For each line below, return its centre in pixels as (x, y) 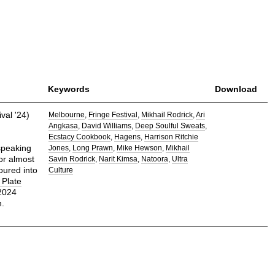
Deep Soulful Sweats (170, 126)
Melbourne (67, 114)
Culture (61, 170)
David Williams (107, 126)
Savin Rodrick (72, 159)
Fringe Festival (113, 114)
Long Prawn (93, 148)
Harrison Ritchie (172, 137)
